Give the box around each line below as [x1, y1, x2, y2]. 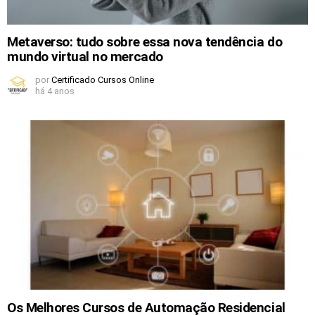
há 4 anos [35, 85, 75, 96]
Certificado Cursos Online [51, 74, 154, 85]
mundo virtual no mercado [7, 49, 167, 65]
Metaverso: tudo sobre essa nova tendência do [7, 34, 283, 51]
